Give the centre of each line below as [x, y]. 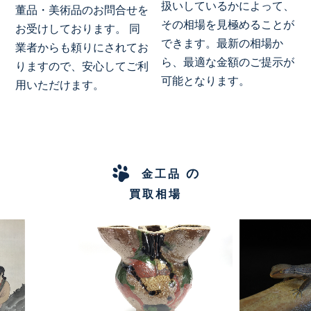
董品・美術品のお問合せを [82, 10]
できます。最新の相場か [222, 43]
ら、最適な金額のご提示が [228, 62]
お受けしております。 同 [78, 28]
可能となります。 [206, 81]
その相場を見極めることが [228, 24]
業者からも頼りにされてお [82, 47]
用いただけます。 [60, 85]
